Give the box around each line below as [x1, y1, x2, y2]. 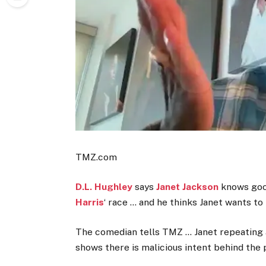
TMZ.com [75, 151, 118, 163]
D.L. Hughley [75, 181, 133, 193]
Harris [75, 197, 104, 208]
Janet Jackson [156, 181, 219, 193]
